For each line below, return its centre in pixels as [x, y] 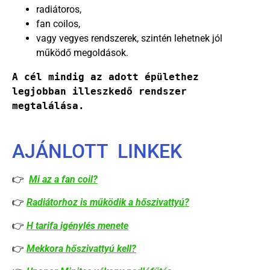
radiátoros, [59, 9]
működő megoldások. [82, 52]
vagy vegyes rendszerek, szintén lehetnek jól [129, 38]
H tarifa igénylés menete [77, 225]
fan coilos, [58, 24]
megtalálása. [48, 105]
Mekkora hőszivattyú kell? [81, 248]
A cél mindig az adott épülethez [105, 77]
